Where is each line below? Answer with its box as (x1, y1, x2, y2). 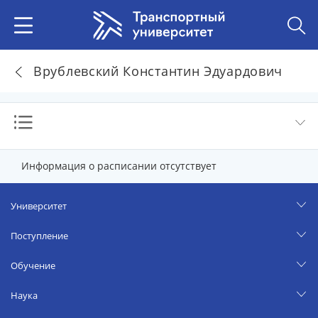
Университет (11, 199, 67, 212)
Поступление (11, 229, 68, 242)
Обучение (11, 259, 55, 272)
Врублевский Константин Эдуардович (33, 62, 283, 79)
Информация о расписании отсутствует (21, 159, 216, 172)
